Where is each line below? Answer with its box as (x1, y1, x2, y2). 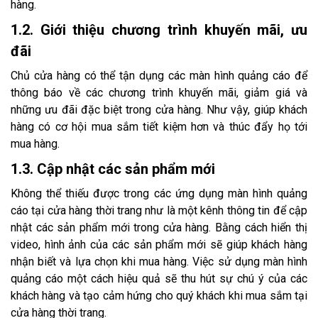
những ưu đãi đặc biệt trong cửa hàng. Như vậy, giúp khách (11, 103, 307, 117)
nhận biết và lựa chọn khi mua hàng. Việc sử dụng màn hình (11, 255, 307, 269)
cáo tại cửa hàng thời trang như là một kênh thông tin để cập (11, 204, 307, 218)
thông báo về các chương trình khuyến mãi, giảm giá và (11, 86, 307, 100)
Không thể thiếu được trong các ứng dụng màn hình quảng (11, 187, 307, 201)
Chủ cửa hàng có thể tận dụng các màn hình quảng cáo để (11, 69, 307, 83)
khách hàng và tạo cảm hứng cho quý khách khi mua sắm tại (11, 289, 307, 303)
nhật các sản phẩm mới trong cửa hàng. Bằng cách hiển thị (11, 221, 307, 235)
